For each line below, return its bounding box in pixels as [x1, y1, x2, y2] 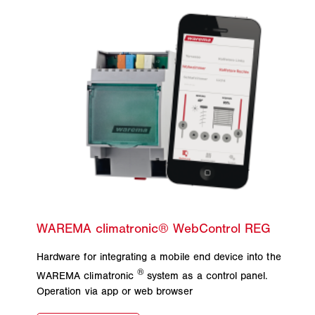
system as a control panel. [147, 269, 269, 283]
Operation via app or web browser [37, 285, 193, 298]
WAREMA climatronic [37, 269, 137, 283]
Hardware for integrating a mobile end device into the [37, 250, 281, 264]
